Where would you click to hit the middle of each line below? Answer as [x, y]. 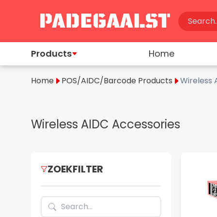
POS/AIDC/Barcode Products [117, 81]
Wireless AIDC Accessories [106, 124]
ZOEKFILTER [75, 169]
